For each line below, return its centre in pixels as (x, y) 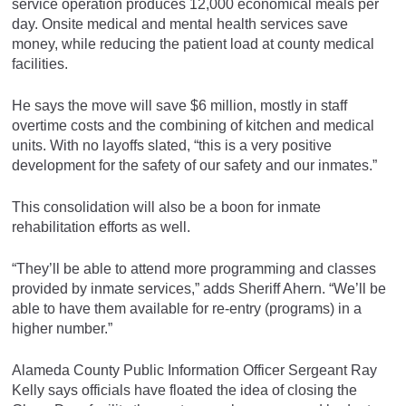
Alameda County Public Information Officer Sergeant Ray (194, 370)
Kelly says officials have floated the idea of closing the (184, 390)
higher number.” (62, 328)
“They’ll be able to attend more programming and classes (194, 268)
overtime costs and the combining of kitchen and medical (193, 125)
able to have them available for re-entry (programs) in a (187, 308)
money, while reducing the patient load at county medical (193, 43)
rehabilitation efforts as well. (101, 227)
